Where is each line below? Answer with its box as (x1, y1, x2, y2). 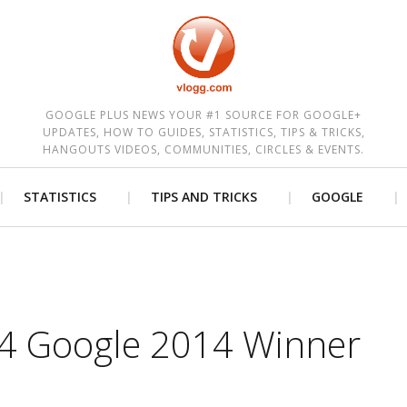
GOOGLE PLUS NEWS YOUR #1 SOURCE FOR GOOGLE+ (45, 107, 362, 123)
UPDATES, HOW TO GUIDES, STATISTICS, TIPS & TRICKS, (42, 124, 365, 140)
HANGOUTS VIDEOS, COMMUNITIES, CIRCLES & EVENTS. (43, 142, 364, 157)
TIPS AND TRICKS (151, 188, 257, 205)
